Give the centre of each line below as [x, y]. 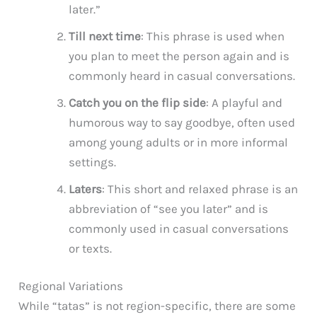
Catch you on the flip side [138, 102]
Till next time [105, 36]
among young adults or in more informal [179, 142]
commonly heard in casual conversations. [182, 75]
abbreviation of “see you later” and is [169, 208]
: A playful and [244, 102]
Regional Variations [71, 286]
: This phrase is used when [213, 36]
